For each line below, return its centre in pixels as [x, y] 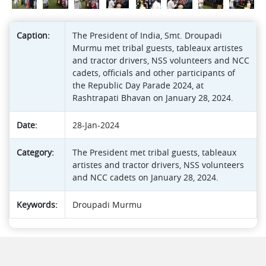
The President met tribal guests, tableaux [154, 153]
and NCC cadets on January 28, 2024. [145, 178]
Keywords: [37, 205]
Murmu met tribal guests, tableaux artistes [158, 48]
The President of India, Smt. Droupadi [147, 36]
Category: [35, 153]
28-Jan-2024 [96, 125]
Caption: [33, 36]
